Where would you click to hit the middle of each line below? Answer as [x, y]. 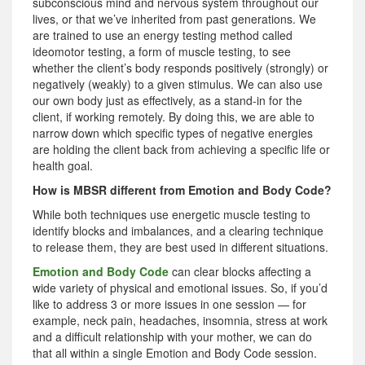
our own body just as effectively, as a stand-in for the [167, 100]
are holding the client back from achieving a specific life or [181, 149]
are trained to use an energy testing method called [163, 35]
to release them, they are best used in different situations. [180, 246]
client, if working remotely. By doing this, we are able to [174, 116]
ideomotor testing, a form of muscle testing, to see [162, 51]
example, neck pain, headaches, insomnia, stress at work [180, 320]
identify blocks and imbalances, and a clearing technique [178, 230]
